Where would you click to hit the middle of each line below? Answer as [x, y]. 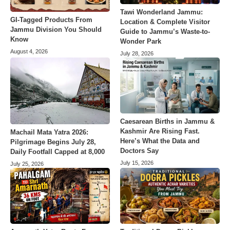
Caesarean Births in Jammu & [167, 122]
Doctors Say [139, 151]
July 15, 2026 [137, 163]
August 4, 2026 [29, 52]
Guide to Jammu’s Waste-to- [165, 32]
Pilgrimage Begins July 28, [53, 142]
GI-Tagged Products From [51, 20]
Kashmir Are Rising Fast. [160, 131]
